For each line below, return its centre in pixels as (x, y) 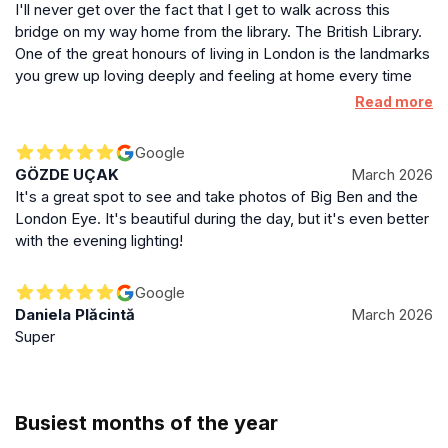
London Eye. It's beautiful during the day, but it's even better (222, 218)
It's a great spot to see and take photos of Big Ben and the (216, 196)
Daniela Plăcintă (75, 314)
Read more (394, 101)
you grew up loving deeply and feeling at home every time (213, 75)
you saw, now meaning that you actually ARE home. (190, 97)
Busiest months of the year (146, 423)
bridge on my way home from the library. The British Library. (218, 31)
